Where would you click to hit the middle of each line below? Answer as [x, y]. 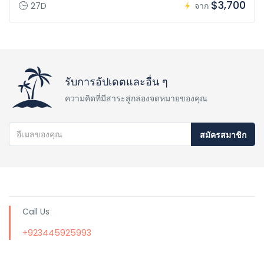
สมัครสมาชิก [223, 135]
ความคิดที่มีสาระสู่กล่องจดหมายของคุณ [136, 98]
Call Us [36, 211]
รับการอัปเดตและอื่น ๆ [116, 81]
